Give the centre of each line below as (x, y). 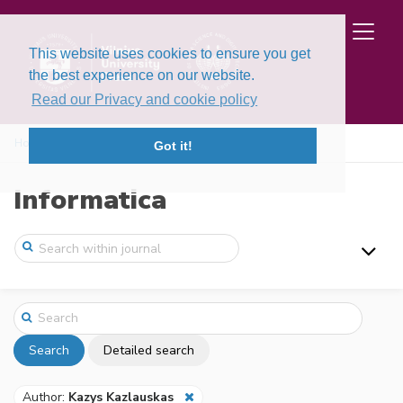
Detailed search (149, 350)
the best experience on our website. (142, 75)
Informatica (90, 200)
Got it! (173, 146)
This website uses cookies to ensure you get (170, 54)
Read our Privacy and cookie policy (145, 100)
